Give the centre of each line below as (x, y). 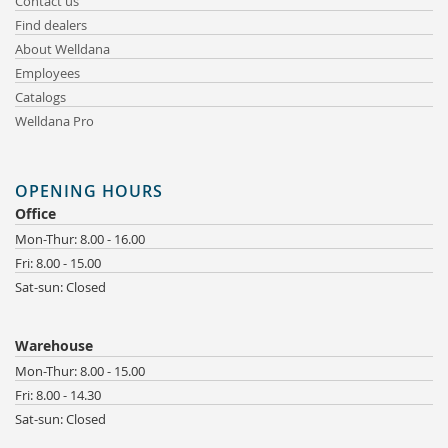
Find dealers (51, 24)
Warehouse (54, 345)
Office (35, 213)
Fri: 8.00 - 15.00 (58, 262)
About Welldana (62, 48)
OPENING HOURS (89, 190)
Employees (47, 72)
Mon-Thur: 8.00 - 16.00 (80, 238)
